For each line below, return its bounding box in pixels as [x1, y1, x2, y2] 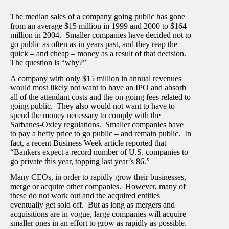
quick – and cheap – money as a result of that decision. [10, 49, 188, 58]
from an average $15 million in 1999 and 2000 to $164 [10, 21, 187, 30]
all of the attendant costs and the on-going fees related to [10, 92, 191, 101]
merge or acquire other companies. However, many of [10, 181, 186, 191]
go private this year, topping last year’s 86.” [10, 156, 150, 166]
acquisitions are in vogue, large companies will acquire [10, 209, 186, 218]
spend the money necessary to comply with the [10, 110, 161, 120]
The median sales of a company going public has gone [10, 12, 185, 21]
